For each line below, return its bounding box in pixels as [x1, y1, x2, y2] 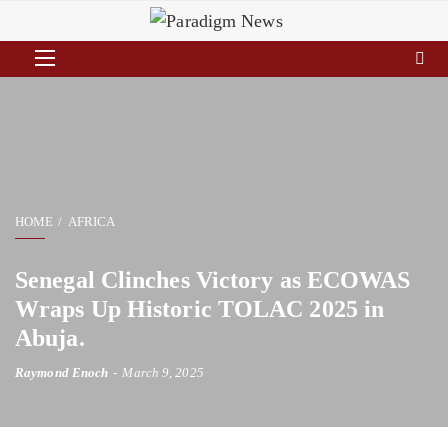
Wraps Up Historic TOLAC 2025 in [15, 296, 385, 323]
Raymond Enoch [15, 365, 109, 381]
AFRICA [67, 214, 116, 230]
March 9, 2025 [122, 365, 204, 381]
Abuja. [15, 325, 85, 352]
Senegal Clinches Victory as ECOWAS [15, 267, 411, 294]
